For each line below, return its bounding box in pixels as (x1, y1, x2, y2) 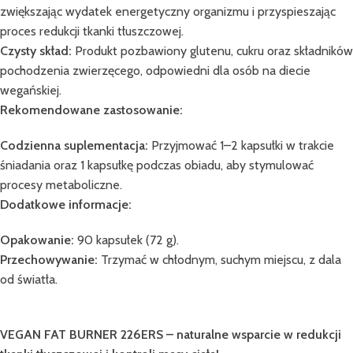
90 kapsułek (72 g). (74, 232, 179, 247)
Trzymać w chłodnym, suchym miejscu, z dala (98, 251, 341, 267)
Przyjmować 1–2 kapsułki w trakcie (148, 137, 334, 153)
